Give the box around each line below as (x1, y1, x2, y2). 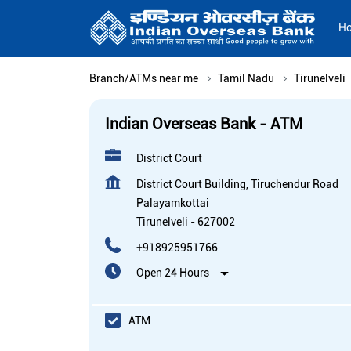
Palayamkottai (136, 197, 209, 210)
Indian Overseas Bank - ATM (105, 114, 302, 134)
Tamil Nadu (218, 72, 274, 85)
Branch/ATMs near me (89, 72, 198, 85)
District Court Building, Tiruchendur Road (136, 178, 338, 191)
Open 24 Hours (136, 266, 209, 280)
